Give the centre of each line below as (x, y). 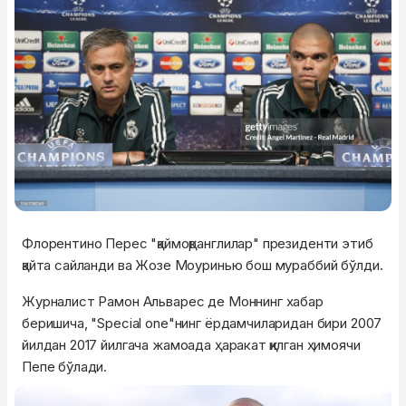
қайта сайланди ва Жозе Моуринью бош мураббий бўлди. (203, 265)
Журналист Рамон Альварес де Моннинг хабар (173, 301)
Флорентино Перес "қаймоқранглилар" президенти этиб (198, 243)
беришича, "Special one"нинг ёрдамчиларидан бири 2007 (202, 323)
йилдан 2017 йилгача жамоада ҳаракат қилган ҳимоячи (191, 344)
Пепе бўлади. (65, 366)
